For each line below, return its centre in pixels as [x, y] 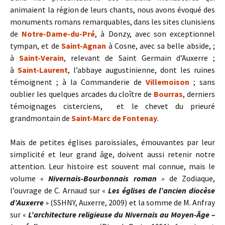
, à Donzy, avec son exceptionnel [155, 34]
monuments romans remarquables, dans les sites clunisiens [113, 22]
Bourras [168, 94]
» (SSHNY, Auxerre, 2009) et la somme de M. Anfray [130, 203]
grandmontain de [41, 118]
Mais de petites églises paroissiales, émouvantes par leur [113, 142]
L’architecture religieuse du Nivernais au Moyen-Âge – [122, 215]
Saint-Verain [42, 58]
